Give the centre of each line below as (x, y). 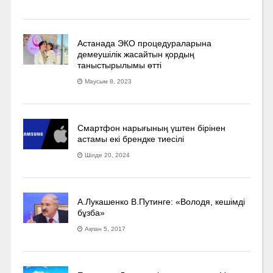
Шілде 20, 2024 (108, 155)
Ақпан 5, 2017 (105, 229)
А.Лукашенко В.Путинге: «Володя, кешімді (161, 201)
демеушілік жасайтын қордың (136, 54)
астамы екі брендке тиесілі (131, 139)
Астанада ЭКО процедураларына (145, 43)
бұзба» (91, 212)
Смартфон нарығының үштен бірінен (152, 128)
